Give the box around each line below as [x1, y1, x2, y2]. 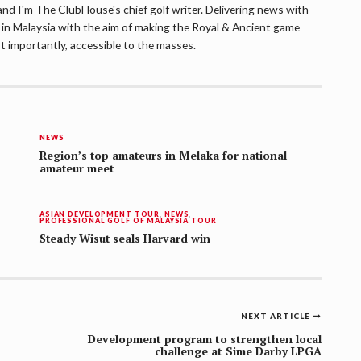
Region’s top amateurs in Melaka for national [39, 148, 287, 164]
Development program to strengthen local [88, 331, 322, 347]
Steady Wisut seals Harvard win [39, 231, 210, 247]
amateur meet [39, 161, 114, 176]
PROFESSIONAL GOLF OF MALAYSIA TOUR [39, 216, 217, 226]
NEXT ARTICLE [241, 311, 313, 322]
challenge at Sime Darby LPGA [155, 343, 322, 359]
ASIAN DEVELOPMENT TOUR [39, 210, 160, 219]
